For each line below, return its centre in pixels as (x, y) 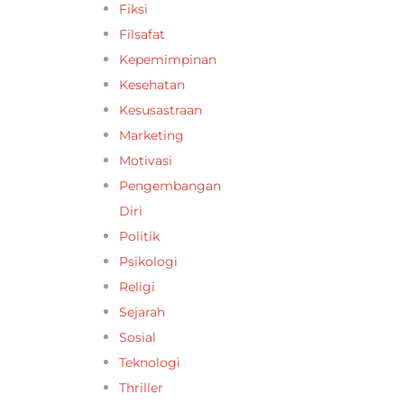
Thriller (141, 387)
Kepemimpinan (168, 59)
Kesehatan (152, 84)
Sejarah (142, 312)
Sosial (138, 337)
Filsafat (142, 34)
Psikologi (148, 261)
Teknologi (150, 362)
